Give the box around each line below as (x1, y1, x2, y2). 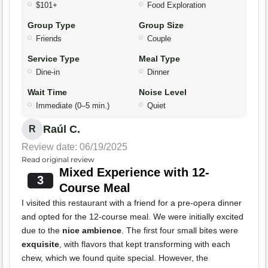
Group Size (139, 20, 184, 31)
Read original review (22, 155, 95, 165)
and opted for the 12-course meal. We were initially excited (22, 212, 243, 222)
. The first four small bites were (121, 226, 238, 236)
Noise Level (139, 87, 187, 98)
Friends (36, 34, 62, 44)
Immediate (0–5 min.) (36, 101, 109, 111)
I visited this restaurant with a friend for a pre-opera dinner (22, 198, 242, 208)
